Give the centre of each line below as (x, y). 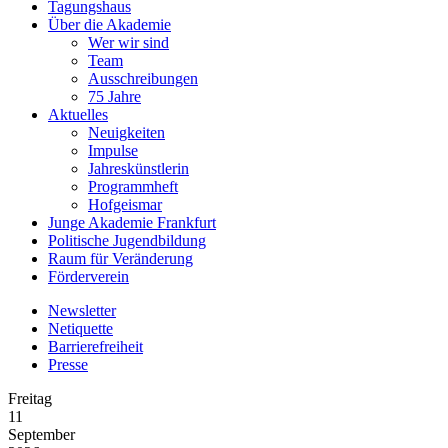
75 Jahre (114, 96)
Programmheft (133, 186)
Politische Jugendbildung (127, 240)
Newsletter (82, 310)
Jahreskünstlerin (138, 168)
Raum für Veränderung (120, 258)
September (41, 434)
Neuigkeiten (126, 132)
